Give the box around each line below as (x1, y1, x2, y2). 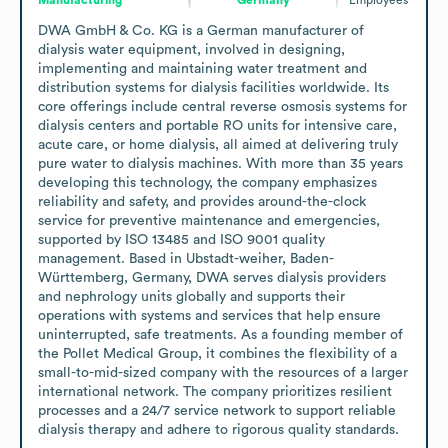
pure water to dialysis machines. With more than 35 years (38, 156, 403, 171)
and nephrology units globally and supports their (38, 289, 345, 304)
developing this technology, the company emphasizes (38, 175, 377, 190)
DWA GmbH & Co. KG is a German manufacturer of (38, 23, 364, 38)
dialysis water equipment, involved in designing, (38, 42, 345, 57)
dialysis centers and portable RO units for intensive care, (38, 118, 397, 133)
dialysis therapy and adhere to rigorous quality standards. (38, 422, 399, 437)
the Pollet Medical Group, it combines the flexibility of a (38, 346, 397, 361)
